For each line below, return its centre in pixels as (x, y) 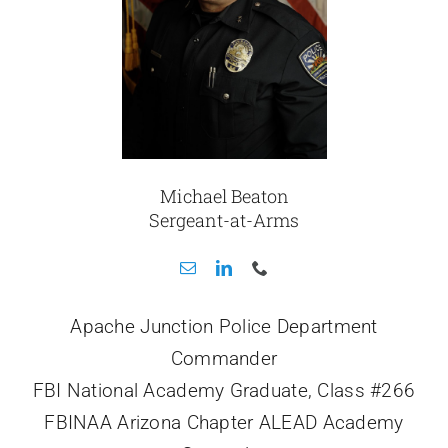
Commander (224, 358)
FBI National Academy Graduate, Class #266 (224, 390)
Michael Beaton (224, 195)
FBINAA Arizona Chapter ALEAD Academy (224, 422)
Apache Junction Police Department (224, 326)
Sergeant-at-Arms (224, 219)
